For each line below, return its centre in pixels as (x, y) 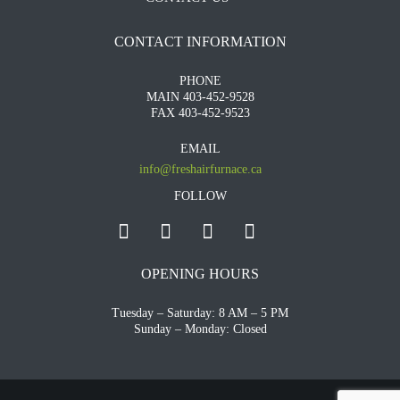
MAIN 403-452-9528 (200, 96)
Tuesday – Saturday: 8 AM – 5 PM (200, 312)
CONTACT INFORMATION (200, 41)
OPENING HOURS (200, 273)
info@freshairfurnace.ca (200, 169)
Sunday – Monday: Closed (200, 329)
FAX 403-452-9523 (200, 112)
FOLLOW (200, 196)
